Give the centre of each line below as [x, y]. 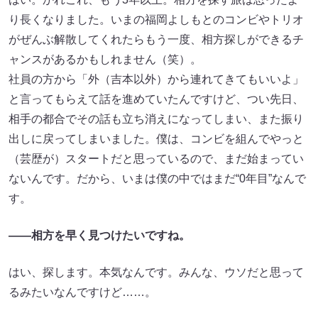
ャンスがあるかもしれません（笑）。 [105, 59]
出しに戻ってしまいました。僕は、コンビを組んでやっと [156, 138]
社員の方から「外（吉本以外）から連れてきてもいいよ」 [156, 79]
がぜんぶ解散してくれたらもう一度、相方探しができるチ [156, 39]
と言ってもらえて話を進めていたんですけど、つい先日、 [156, 99]
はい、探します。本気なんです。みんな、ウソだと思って [156, 272]
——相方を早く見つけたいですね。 [99, 235]
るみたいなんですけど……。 [82, 292]
